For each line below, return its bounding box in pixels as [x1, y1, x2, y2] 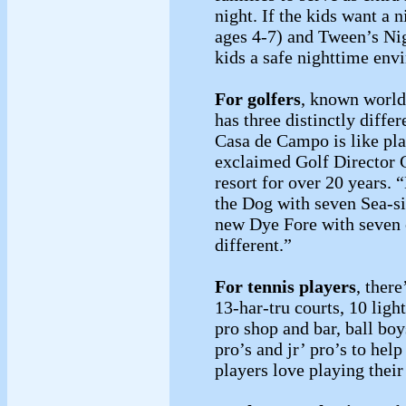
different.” [215, 234, 296, 255]
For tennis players [215, 275, 356, 296]
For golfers [215, 88, 301, 109]
